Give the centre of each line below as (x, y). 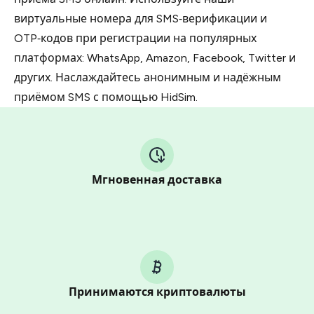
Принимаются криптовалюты (157, 292)
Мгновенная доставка (157, 180)
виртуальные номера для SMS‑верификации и (141, 19)
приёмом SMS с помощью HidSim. (106, 97)
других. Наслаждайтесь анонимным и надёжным (148, 77)
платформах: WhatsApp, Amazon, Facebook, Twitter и (155, 58)
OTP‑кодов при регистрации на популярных (135, 38)
